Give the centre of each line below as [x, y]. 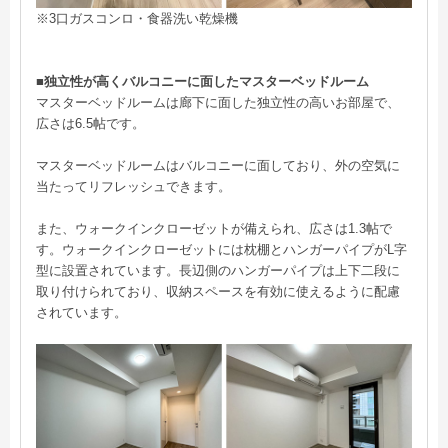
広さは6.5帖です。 [90, 123]
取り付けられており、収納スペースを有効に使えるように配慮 [218, 291]
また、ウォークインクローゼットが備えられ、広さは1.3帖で [214, 228]
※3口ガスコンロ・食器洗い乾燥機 [137, 18]
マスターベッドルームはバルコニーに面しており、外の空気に [218, 165]
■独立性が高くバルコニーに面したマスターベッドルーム [202, 81]
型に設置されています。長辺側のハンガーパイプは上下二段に [218, 270]
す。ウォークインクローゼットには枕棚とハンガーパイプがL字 [221, 249]
